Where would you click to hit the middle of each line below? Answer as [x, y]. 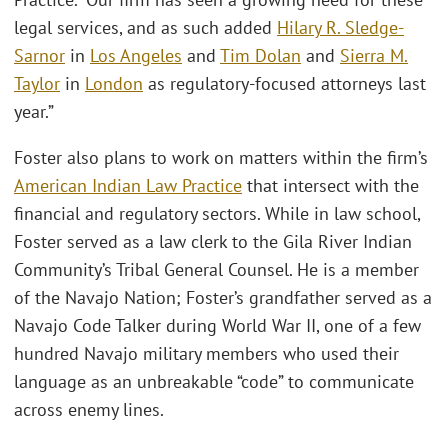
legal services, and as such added [145, 28]
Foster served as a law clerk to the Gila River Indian [213, 241]
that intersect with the [330, 185]
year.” [34, 112]
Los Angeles [136, 56]
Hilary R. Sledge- [340, 28]
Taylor [37, 84]
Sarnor [39, 56]
